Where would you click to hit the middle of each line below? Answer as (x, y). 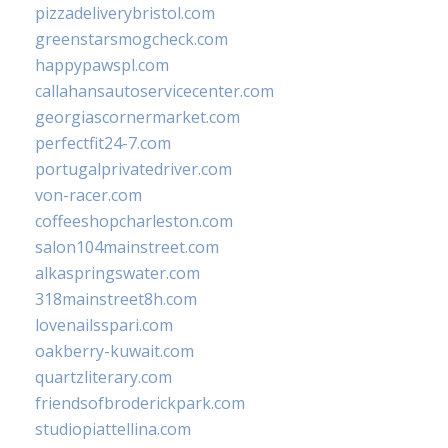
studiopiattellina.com (113, 429)
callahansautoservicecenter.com (154, 91)
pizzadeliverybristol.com (125, 13)
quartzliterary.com (103, 377)
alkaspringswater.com (117, 273)
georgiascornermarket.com (137, 117)
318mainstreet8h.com (116, 299)
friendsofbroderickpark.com (140, 403)
